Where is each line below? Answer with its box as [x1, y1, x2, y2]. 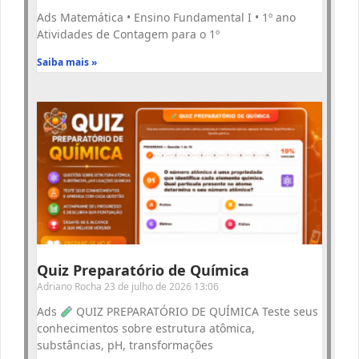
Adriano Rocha [37, 280, 104, 294]
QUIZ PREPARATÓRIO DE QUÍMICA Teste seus [72, 304, 318, 320]
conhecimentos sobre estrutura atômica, [37, 321, 255, 337]
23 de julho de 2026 [104, 280, 194, 294]
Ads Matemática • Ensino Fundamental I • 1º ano [37, 10, 296, 26]
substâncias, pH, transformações [37, 337, 213, 353]
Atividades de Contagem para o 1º [37, 26, 220, 42]
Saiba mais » [37, 55, 97, 70]
